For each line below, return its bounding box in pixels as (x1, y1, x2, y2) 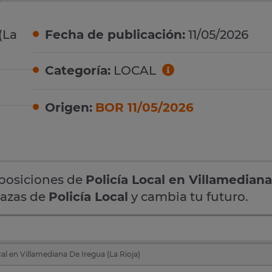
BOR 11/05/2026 (95, 100, 194, 115)
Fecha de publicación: (45, 27, 185, 42)
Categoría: (45, 63, 110, 78)
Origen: (45, 100, 92, 115)
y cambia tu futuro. (128, 189, 248, 204)
